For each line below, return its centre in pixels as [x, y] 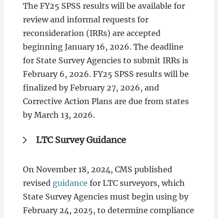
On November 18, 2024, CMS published [97, 169]
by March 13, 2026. [59, 115]
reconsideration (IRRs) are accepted [91, 33]
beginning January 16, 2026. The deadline [103, 47]
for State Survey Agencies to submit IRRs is [105, 60]
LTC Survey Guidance [81, 140]
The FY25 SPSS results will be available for [104, 6]
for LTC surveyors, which [137, 183]
